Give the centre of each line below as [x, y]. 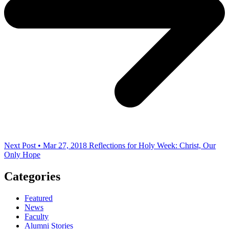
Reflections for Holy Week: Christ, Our [152, 145]
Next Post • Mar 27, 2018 [45, 145]
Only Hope [22, 154]
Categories [32, 176]
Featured [39, 198]
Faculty [37, 216]
